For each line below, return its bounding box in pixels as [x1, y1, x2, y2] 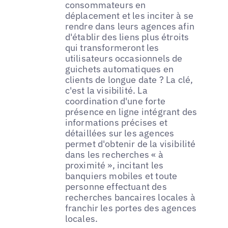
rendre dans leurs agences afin [65, 20, 195, 32]
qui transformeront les [65, 41, 159, 53]
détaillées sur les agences [65, 127, 175, 139]
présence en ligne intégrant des [65, 105, 197, 118]
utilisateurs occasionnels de [65, 52, 183, 64]
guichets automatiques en [65, 63, 174, 75]
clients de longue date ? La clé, [65, 73, 193, 85]
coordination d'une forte [65, 95, 165, 107]
